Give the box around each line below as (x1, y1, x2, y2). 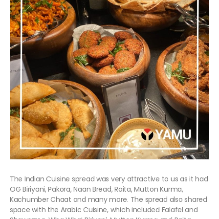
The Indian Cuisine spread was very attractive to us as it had (10, 174, 208, 184)
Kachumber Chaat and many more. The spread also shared (10, 195, 207, 205)
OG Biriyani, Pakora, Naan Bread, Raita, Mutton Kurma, (10, 184, 183, 195)
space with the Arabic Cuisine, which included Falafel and (10, 205, 198, 215)
